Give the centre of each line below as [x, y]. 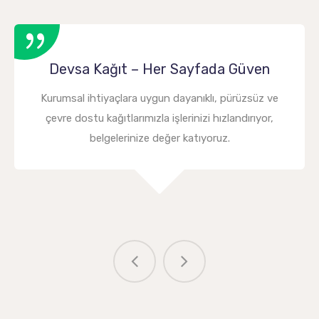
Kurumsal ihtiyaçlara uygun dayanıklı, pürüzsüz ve [159, 98]
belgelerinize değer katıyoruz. [159, 138]
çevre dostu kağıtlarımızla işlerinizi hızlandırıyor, [159, 118]
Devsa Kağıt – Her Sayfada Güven [159, 69]
